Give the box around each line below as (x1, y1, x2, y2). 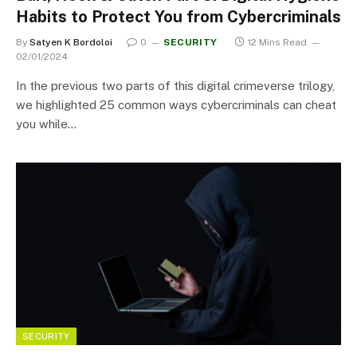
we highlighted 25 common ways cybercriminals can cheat (16, 97, 336, 112)
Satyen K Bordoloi (29, 36, 112, 48)
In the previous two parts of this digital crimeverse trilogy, (16, 78, 335, 92)
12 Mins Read (247, 36, 307, 48)
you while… (16, 116, 76, 131)
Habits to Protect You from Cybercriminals (16, 6, 341, 26)
